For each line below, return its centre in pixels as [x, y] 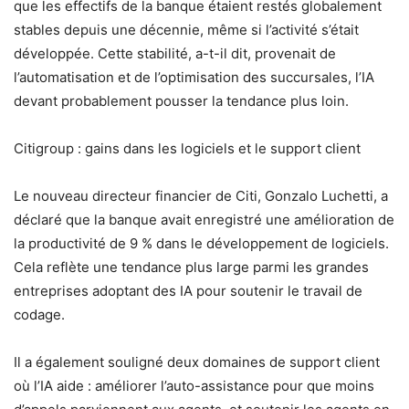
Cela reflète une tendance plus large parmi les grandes [191, 267]
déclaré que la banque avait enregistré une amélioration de [204, 219]
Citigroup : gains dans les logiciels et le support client [187, 148]
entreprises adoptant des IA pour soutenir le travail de [188, 290]
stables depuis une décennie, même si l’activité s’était [186, 29]
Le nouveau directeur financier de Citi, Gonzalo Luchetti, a [201, 195]
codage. [39, 314]
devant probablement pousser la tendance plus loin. [181, 100]
